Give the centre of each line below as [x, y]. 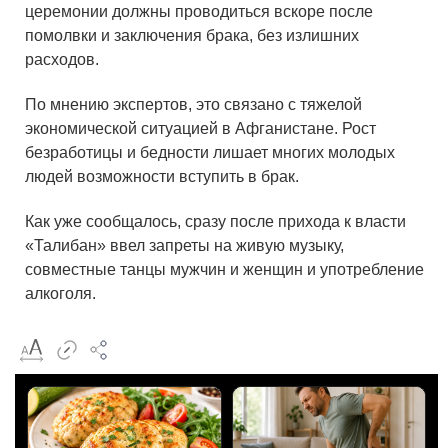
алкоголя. [60, 293]
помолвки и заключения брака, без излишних [192, 36]
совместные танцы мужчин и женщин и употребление [224, 269]
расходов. [62, 60]
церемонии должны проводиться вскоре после [199, 12]
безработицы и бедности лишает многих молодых [210, 152]
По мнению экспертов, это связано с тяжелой [193, 104]
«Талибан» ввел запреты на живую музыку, [184, 245]
